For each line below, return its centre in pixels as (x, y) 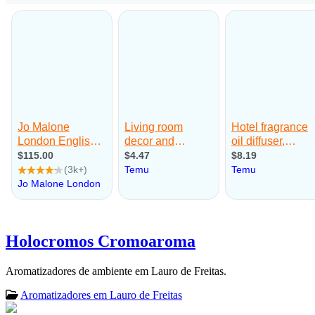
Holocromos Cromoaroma (101, 241)
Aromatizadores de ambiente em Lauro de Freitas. (116, 271)
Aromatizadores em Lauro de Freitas (101, 295)
